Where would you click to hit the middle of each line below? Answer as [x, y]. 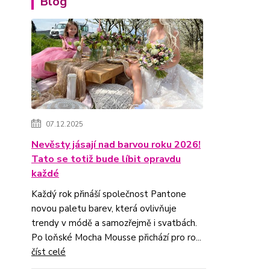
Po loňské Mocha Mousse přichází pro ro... [116, 237]
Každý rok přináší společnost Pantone [109, 194]
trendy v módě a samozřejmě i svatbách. [114, 223]
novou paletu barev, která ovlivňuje [104, 209]
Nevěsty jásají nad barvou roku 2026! [116, 145]
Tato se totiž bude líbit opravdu [106, 159]
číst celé [49, 252]
